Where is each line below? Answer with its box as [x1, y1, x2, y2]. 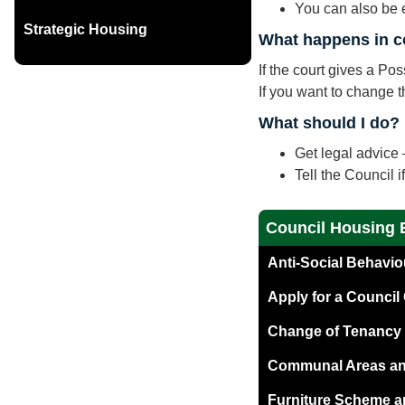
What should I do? [259, 114, 400, 133]
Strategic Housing [24, 22, 147, 38]
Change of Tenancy [268, 324, 402, 340]
